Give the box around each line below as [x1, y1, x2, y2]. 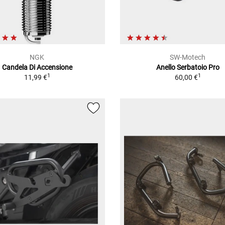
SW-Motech [170, 53, 206, 61]
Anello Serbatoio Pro [156, 63, 219, 71]
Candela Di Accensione [2, 63, 72, 71]
